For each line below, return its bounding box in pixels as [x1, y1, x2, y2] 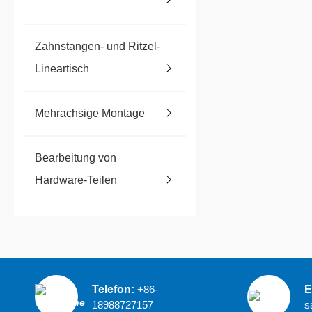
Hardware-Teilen [35, 174, 117, 187]
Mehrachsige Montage [35, 107, 145, 120]
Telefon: [92, 283, 137, 295]
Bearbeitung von [35, 152, 116, 164]
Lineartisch [35, 63, 89, 75]
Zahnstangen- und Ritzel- [35, 40, 160, 53]
